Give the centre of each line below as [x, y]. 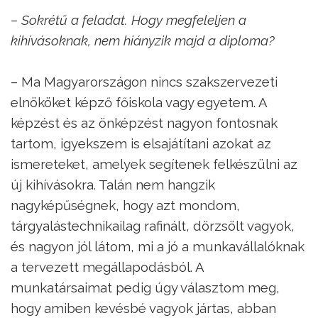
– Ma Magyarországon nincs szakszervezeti [144, 81]
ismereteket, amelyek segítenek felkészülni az [154, 164]
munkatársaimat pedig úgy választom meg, [145, 287]
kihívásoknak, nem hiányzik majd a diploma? [143, 40]
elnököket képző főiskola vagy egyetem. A [139, 102]
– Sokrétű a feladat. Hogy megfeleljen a [128, 20]
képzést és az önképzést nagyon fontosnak [144, 122]
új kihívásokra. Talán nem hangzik [113, 184]
